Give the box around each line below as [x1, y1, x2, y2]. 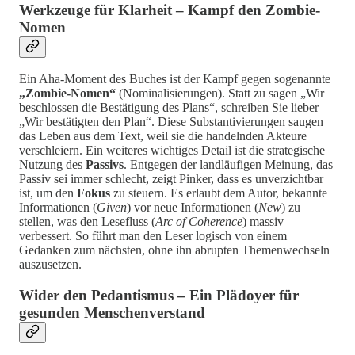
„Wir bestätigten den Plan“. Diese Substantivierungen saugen [19, 115, 323, 129]
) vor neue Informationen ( [127, 200, 258, 215]
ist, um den [19, 186, 77, 200]
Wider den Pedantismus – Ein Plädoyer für [19, 287, 299, 304]
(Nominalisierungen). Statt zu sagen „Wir [116, 86, 324, 101]
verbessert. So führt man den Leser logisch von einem [19, 229, 287, 243]
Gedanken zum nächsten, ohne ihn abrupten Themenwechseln [19, 243, 330, 258]
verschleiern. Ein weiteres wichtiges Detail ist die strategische [19, 143, 325, 158]
